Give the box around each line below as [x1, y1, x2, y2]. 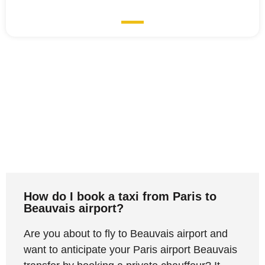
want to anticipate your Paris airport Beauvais [24, 244, 237, 256]
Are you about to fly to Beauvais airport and [24, 228, 228, 240]
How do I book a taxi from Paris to [24, 190, 216, 203]
